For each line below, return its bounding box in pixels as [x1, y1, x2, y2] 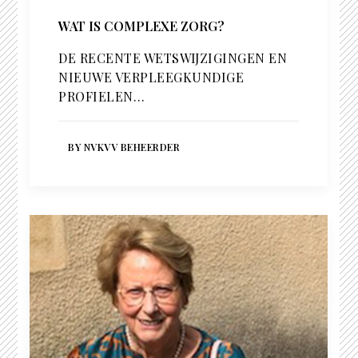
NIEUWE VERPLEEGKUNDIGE [58, 69, 245, 86]
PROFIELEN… [58, 88, 145, 105]
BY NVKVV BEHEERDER [68, 141, 181, 154]
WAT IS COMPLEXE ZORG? [58, 18, 225, 35]
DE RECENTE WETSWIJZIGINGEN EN [58, 50, 288, 67]
